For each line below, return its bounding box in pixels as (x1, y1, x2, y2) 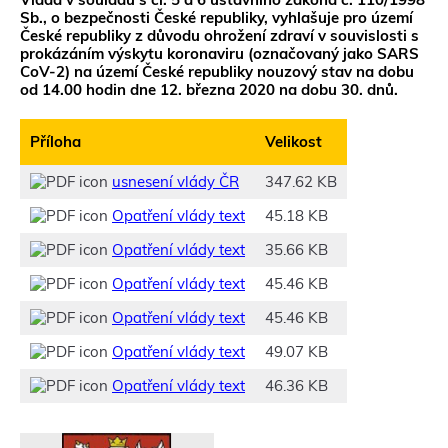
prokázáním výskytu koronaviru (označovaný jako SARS (20, 44, 419, 63)
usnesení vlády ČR (112, 172, 239, 191)
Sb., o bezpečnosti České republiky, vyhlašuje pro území (20, 8, 413, 27)
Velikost (265, 132, 322, 151)
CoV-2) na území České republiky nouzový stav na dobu (20, 62, 414, 81)
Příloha (30, 132, 81, 151)
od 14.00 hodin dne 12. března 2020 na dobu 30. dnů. (20, 80, 398, 99)
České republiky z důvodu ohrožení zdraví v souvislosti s (20, 26, 419, 45)
